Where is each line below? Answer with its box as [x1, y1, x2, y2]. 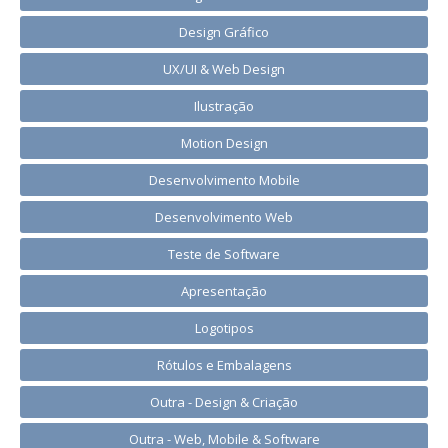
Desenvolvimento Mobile [148, 171, 300, 189]
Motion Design [180, 134, 268, 152]
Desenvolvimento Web [155, 208, 293, 226]
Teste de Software [168, 245, 280, 263]
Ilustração [194, 97, 254, 115]
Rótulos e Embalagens [156, 356, 292, 374]
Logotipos [194, 319, 254, 337]
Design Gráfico [179, 23, 269, 41]
